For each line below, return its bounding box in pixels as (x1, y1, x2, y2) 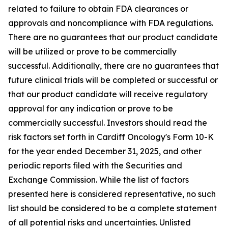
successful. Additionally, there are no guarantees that (8, 61, 219, 71)
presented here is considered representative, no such (8, 189, 216, 199)
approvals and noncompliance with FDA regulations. (8, 18, 213, 28)
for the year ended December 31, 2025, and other (8, 146, 202, 156)
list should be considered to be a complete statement (8, 203, 217, 213)
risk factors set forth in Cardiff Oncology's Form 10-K (8, 132, 214, 142)
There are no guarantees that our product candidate (8, 32, 218, 42)
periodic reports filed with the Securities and (8, 160, 182, 170)
